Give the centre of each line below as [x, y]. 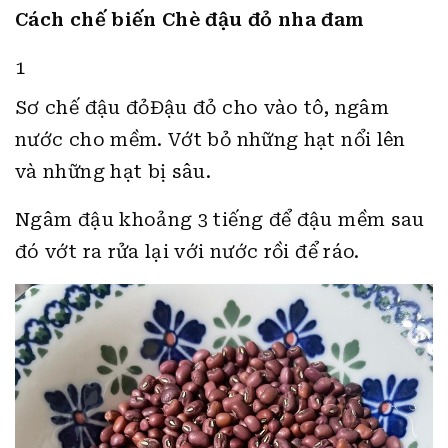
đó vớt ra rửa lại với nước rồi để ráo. [187, 251]
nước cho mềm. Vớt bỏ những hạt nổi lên [210, 139]
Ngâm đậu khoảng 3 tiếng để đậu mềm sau [220, 219]
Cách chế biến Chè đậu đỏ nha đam [190, 19]
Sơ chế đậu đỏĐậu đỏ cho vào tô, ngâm [202, 107]
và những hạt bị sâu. [113, 171]
